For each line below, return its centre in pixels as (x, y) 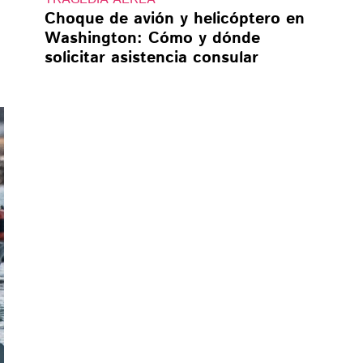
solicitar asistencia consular (151, 58)
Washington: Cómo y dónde (152, 38)
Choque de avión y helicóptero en (174, 19)
